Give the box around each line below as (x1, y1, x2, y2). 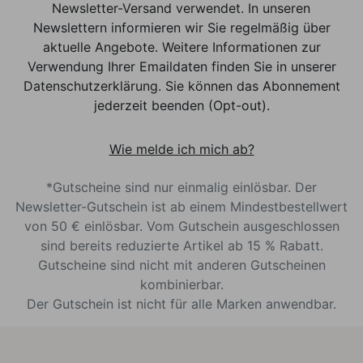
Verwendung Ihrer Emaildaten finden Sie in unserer (27, 58, 336, 75)
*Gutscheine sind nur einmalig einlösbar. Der (46, 178, 317, 195)
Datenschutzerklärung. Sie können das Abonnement (23, 77, 340, 94)
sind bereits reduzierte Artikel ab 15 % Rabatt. (40, 237, 323, 254)
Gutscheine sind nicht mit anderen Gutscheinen (37, 256, 326, 273)
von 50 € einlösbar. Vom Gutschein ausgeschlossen (23, 217, 340, 234)
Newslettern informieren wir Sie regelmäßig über (32, 19, 331, 36)
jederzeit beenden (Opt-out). (93, 96, 270, 113)
